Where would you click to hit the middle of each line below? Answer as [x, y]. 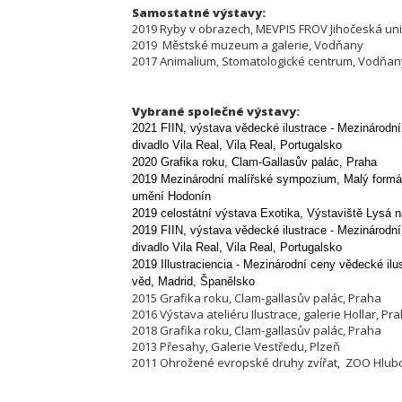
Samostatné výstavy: [199, 13]
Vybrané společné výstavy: [216, 111]
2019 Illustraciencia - [188, 264]
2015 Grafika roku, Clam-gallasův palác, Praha [257, 298]
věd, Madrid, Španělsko [193, 281]
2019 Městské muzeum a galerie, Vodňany [248, 45]
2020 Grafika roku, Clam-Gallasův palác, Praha [254, 162]
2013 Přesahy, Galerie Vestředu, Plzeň [236, 346]
